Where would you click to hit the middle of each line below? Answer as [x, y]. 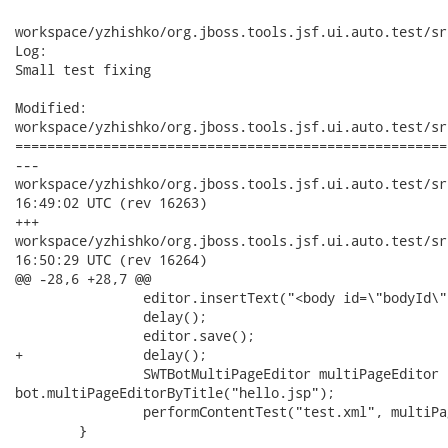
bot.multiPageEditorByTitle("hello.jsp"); [175, 392]
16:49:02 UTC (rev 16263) [111, 202]
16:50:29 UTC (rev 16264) [111, 259]
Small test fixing [83, 69]
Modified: [51, 107]
